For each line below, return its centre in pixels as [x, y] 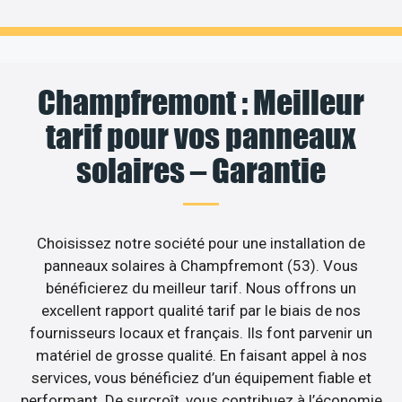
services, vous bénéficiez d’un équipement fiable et [201, 377]
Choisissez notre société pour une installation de [201, 243]
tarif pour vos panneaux [201, 136]
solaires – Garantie [201, 170]
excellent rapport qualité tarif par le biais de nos [201, 310]
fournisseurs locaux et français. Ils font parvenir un [201, 332]
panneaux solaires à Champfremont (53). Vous [201, 265]
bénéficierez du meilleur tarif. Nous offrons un [201, 288]
